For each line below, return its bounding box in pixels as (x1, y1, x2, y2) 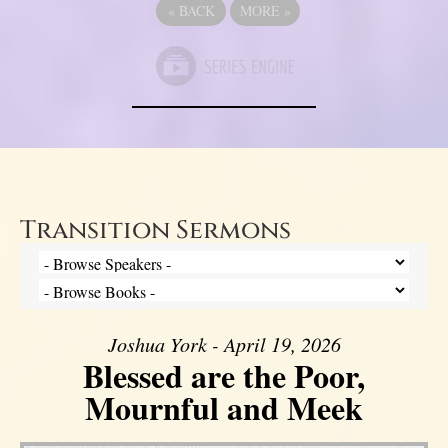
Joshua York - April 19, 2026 (107, 331, 341, 358)
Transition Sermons (20, 214, 291, 248)
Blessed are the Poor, (83, 352, 365, 400)
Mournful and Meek (85, 384, 363, 432)
